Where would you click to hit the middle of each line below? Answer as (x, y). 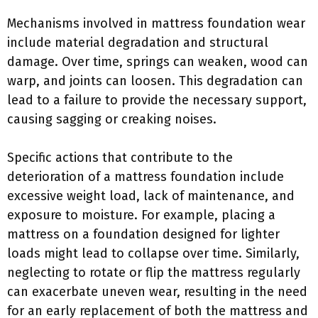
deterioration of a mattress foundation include (146, 177)
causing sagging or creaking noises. (112, 119)
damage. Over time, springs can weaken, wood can (158, 62)
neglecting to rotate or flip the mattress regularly (154, 273)
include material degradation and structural (138, 43)
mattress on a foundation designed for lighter (143, 234)
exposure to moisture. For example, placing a (141, 215)
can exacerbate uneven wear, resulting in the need (157, 292)
